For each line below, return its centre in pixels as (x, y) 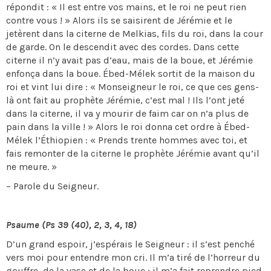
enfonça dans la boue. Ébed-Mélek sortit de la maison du (131, 73)
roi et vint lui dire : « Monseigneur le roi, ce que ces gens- (132, 87)
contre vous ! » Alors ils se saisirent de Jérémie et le (119, 20)
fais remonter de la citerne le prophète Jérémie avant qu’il (133, 153)
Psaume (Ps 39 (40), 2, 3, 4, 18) (71, 225)
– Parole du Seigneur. (54, 186)
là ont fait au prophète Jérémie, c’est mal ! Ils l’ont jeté (125, 100)
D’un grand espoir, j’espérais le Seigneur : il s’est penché (130, 244)
